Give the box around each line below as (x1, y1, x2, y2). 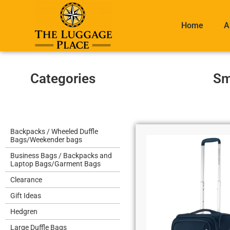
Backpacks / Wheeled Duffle (10, 127, 98, 136)
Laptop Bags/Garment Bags (10, 160, 101, 168)
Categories (30, 71, 95, 86)
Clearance (10, 176, 42, 184)
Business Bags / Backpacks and (10, 151, 112, 160)
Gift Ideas (10, 191, 41, 200)
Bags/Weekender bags (10, 136, 82, 144)
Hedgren (10, 207, 37, 216)
